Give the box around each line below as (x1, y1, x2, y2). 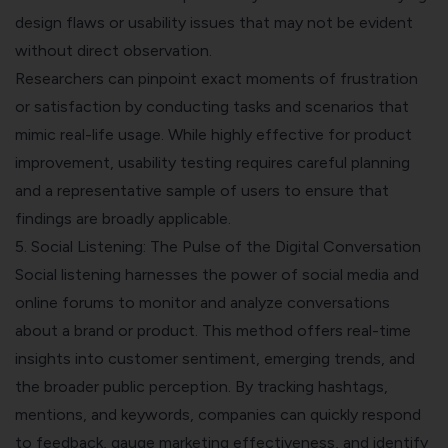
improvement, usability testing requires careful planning (15, 153, 410, 173)
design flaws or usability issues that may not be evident (15, 13, 413, 33)
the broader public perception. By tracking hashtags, (15, 377, 388, 397)
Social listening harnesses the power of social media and (15, 265, 419, 285)
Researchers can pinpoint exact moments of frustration (15, 69, 418, 89)
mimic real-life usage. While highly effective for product (15, 125, 412, 145)
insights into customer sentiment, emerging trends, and (15, 349, 415, 369)
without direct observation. (15, 41, 212, 61)
